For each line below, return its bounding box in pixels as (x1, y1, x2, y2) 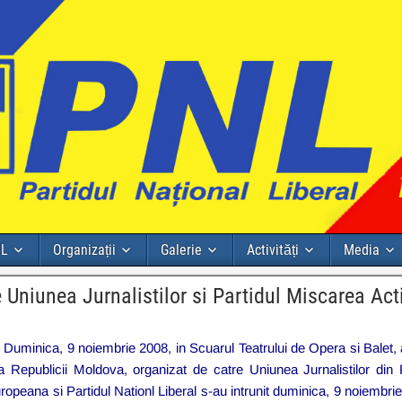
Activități (247, 240, 299, 258)
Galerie (161, 240, 202, 258)
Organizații (53, 240, 116, 258)
